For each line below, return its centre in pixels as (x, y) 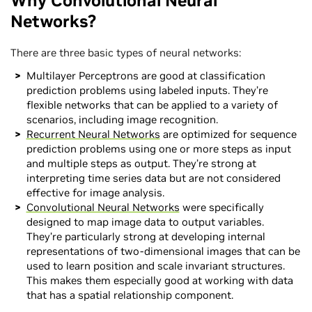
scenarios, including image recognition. (122, 119)
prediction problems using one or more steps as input (158, 148)
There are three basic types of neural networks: (126, 52)
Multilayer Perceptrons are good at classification (146, 75)
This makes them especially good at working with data (159, 280)
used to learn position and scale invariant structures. (155, 265)
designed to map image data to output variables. (145, 221)
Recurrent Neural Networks (93, 134)
